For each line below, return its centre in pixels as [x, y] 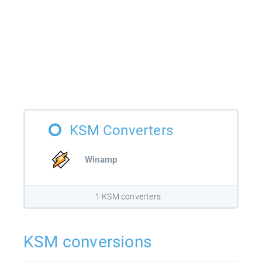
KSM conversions [87, 242]
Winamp [101, 159]
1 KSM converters [128, 196]
